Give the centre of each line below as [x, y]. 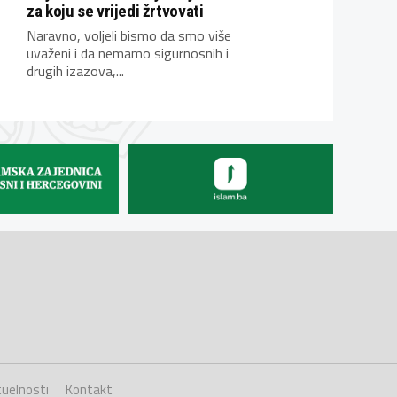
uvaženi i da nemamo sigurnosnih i [128, 54]
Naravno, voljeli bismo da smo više [129, 36]
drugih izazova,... [76, 71]
